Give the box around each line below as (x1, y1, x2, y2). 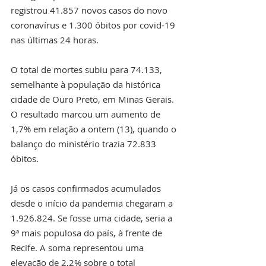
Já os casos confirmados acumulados (11, 182, 163, 194)
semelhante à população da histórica (11, 78, 163, 90)
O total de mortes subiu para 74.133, (11, 63, 164, 75)
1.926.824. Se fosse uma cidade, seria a (11, 211, 175, 224)
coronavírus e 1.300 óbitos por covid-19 (11, 18, 178, 31)
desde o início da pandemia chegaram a (11, 197, 175, 209)
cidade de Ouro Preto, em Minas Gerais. (11, 93, 176, 105)
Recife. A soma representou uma (11, 241, 146, 254)
